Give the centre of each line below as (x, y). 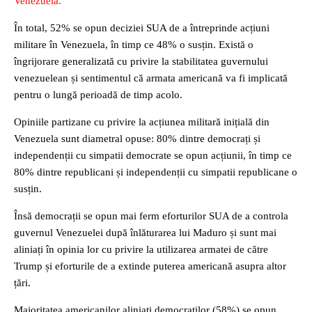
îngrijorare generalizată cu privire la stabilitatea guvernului (141, 61)
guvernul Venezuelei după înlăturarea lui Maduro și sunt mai (145, 233)
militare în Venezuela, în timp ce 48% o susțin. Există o (134, 45)
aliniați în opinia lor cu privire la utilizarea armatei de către (141, 249)
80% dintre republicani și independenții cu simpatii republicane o (156, 172)
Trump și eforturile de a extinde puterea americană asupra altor (150, 266)
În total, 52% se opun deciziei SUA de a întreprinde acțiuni (142, 28)
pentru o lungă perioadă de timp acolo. (98, 95)
